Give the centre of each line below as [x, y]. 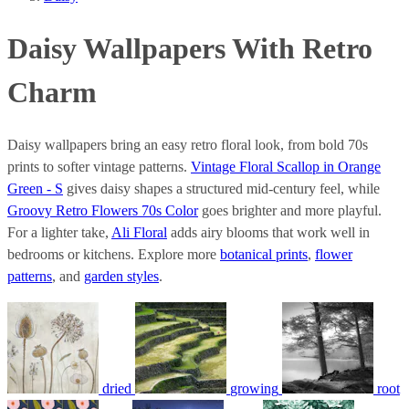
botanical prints [264, 254]
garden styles [121, 276]
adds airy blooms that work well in [268, 232]
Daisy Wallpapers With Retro [190, 49]
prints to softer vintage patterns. [99, 166]
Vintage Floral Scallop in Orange [286, 166]
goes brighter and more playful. [290, 210]
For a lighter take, [59, 232]
